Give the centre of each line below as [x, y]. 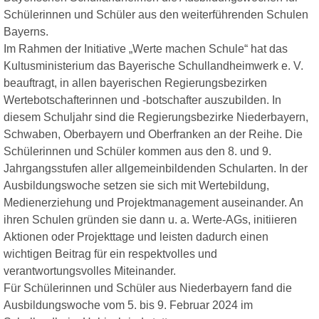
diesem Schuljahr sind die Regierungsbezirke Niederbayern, [156, 117]
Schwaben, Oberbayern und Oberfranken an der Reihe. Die [153, 134]
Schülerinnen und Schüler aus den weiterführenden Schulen [156, 15]
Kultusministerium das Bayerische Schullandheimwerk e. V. [153, 66]
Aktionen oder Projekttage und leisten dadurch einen [136, 237]
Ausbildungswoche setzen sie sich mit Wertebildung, [136, 185]
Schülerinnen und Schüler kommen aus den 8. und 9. [137, 151]
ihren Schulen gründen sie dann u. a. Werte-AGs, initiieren [150, 220]
